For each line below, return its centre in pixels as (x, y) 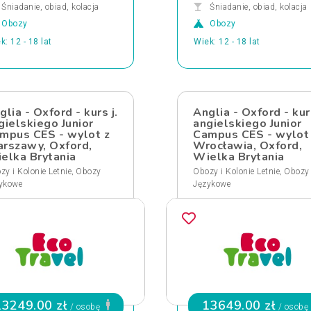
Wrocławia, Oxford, (247, 146)
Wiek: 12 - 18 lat (227, 42)
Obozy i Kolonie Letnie (236, 171)
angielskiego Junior (247, 124)
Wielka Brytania (239, 157)
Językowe (212, 184)
